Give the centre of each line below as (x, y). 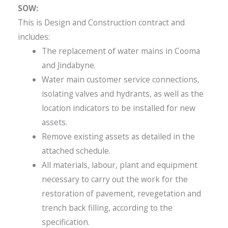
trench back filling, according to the (107, 207)
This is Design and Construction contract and (101, 22)
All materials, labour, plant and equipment (119, 165)
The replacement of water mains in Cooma (121, 51)
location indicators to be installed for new (118, 108)
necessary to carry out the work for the (115, 179)
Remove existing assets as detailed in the (118, 136)
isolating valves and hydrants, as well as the (122, 93)
